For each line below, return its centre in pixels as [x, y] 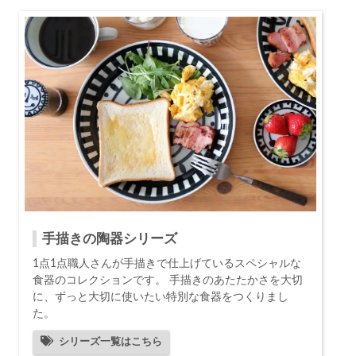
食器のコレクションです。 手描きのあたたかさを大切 [168, 280]
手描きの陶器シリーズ [110, 239]
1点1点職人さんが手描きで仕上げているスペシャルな [167, 263]
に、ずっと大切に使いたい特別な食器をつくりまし [161, 297]
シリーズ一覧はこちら [110, 342]
